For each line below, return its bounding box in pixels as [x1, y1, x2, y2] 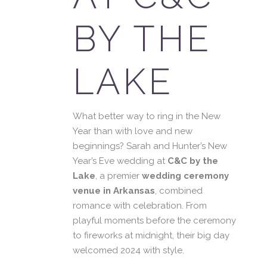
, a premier [95, 170, 142, 181]
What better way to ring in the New [73, 111, 221, 122]
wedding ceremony [142, 170, 229, 181]
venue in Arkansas [73, 185, 155, 196]
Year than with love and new [73, 126, 193, 136]
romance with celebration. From [73, 200, 207, 211]
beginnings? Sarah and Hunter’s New [73, 141, 227, 151]
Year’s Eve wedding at [73, 156, 167, 166]
